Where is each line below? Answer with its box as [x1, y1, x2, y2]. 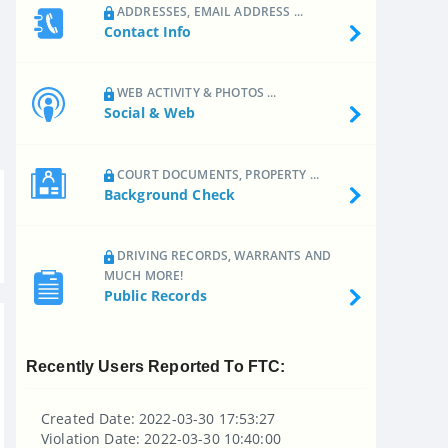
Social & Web [103, 103, 196, 123]
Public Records [103, 286, 207, 306]
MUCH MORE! [103, 267, 184, 285]
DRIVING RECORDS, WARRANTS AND [113, 247, 332, 265]
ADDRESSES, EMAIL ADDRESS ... [113, 2, 303, 20]
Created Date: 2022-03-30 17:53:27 [41, 408, 276, 428]
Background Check [103, 184, 236, 204]
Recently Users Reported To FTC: [26, 357, 286, 375]
